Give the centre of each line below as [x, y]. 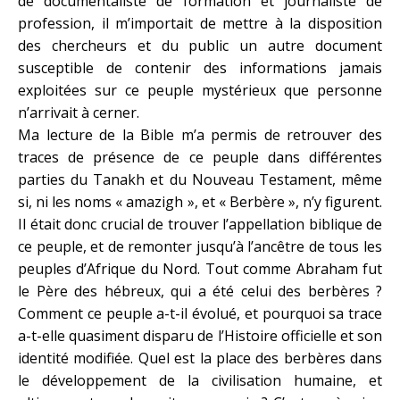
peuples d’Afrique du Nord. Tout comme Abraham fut [200, 269]
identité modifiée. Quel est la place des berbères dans [200, 358]
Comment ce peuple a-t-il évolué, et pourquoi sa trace [200, 313]
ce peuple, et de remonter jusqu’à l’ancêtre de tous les [200, 246]
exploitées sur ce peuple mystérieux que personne [200, 90]
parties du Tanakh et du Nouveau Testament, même [200, 179]
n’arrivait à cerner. [79, 112]
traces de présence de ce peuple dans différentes [200, 157]
